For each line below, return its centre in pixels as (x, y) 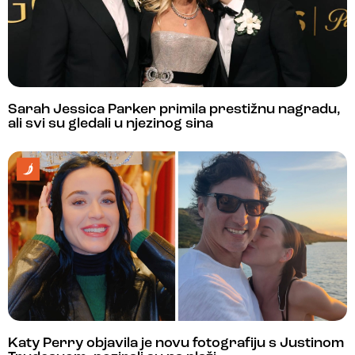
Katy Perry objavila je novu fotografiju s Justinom (176, 343)
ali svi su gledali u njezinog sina (111, 124)
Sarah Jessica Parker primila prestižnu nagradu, (174, 109)
